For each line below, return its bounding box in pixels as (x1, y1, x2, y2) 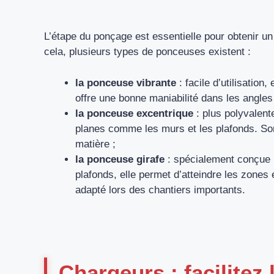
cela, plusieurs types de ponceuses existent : (44, 46, 251, 58)
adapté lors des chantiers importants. (75, 183, 245, 196)
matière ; (75, 138, 116, 150)
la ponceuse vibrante (75, 76, 176, 89)
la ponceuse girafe (75, 153, 165, 165)
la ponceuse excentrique (75, 107, 193, 119)
